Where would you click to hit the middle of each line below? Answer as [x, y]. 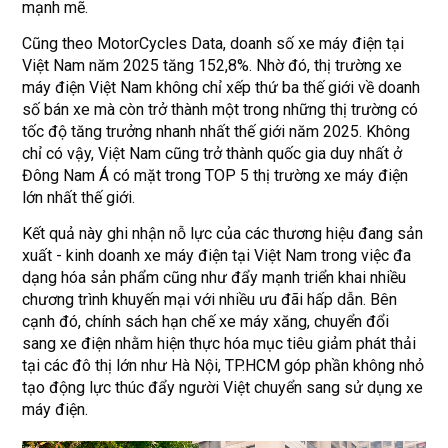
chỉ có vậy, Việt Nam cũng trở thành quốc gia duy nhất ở [212, 154]
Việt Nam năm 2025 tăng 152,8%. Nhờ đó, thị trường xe [212, 66]
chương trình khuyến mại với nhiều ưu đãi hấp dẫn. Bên [210, 300]
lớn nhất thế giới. [79, 198]
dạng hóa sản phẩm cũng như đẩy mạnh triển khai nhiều [214, 278]
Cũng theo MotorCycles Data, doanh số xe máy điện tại [213, 44]
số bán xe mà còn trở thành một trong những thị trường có [220, 110]
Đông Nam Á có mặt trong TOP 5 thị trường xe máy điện [215, 176]
